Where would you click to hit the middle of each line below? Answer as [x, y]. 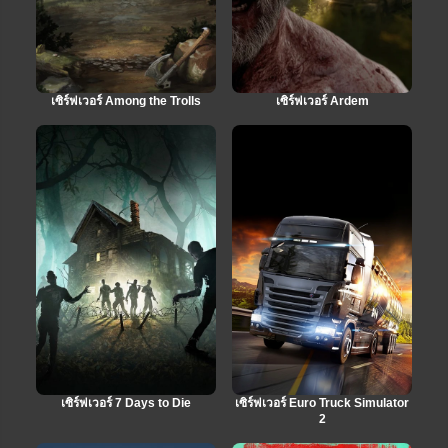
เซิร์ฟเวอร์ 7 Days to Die [126, 403]
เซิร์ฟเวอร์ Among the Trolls [126, 101]
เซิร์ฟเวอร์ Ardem [322, 101]
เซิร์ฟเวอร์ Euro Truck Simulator [322, 403]
